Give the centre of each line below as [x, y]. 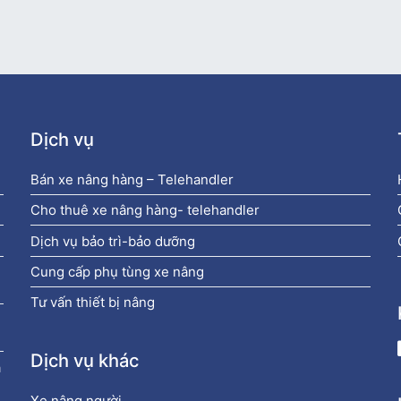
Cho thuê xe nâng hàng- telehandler [145, 210]
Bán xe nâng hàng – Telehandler [132, 179]
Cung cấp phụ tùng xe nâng [118, 271]
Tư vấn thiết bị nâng [93, 303]
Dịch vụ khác [85, 361]
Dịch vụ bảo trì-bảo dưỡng [113, 241]
